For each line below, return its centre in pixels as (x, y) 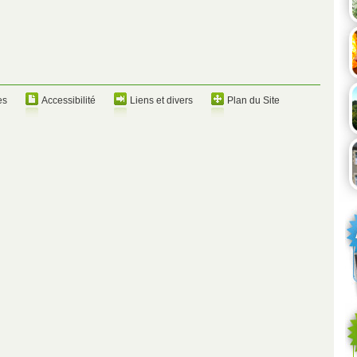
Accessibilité (69, 100)
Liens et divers (161, 100)
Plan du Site (253, 100)
